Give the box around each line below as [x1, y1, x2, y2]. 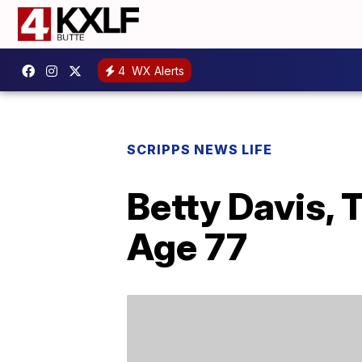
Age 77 [127, 224, 247, 269]
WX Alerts [128, 63, 184, 78]
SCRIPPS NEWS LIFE [127, 141, 272, 158]
